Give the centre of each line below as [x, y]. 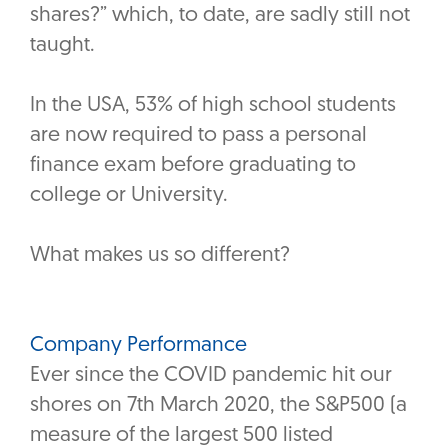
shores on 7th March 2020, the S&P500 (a [218, 406]
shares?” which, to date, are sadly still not [220, 16]
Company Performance [138, 346]
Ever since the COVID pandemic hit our [211, 376]
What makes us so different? [160, 256]
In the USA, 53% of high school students [213, 106]
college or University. [131, 196]
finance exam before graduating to [193, 166]
